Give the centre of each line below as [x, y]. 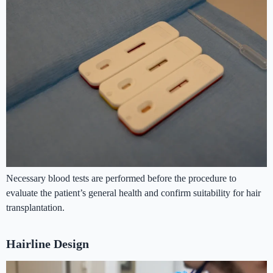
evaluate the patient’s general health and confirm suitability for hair [133, 193]
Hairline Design [48, 243]
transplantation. [35, 207]
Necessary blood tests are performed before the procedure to [121, 178]
